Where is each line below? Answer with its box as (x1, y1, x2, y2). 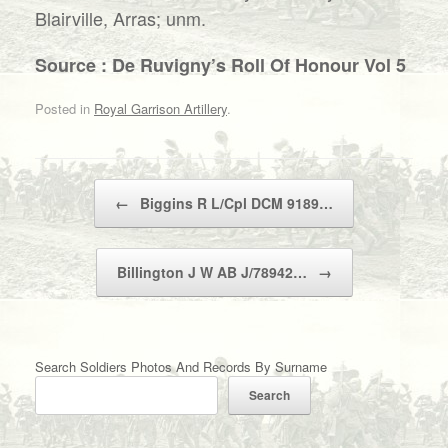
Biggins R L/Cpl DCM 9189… (136, 192, 333, 213)
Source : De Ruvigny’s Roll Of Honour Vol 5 (35, 52, 406, 78)
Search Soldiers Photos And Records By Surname (35, 356, 327, 376)
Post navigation (35, 178, 125, 198)
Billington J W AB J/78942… (116, 261, 311, 282)
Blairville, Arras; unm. (35, 5, 206, 31)
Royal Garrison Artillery (94, 98, 227, 118)
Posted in (35, 98, 94, 118)
